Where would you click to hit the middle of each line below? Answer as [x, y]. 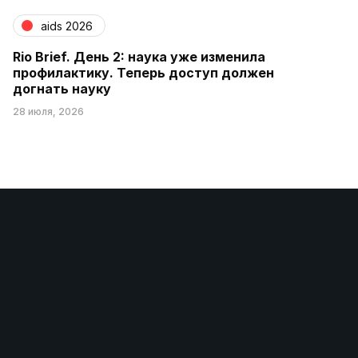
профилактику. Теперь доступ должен [143, 73]
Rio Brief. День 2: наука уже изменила [139, 57]
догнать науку [62, 89]
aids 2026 [67, 26]
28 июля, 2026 [48, 111]
